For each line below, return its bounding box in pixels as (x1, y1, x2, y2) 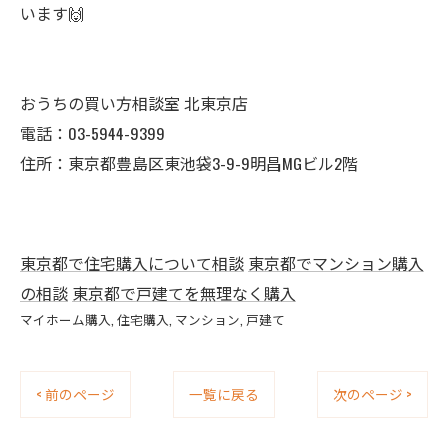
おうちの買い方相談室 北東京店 (20, 91, 248, 115)
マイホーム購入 (20, 310, 111, 329)
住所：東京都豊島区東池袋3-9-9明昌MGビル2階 (20, 151, 358, 175)
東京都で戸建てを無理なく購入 (72, 281, 296, 305)
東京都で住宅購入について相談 (20, 251, 244, 275)
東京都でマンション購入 (248, 251, 424, 275)
